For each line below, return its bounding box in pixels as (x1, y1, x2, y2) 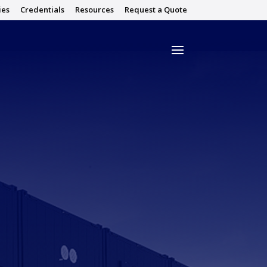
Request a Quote (124, 4, 187, 15)
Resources (74, 4, 114, 15)
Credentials (20, 4, 64, 15)
